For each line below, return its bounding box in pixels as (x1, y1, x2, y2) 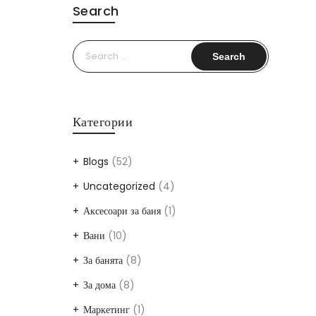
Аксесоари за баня (83, 203, 161, 218)
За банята (83, 253, 123, 267)
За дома (83, 277, 116, 292)
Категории (72, 112, 133, 130)
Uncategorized (83, 178, 155, 193)
